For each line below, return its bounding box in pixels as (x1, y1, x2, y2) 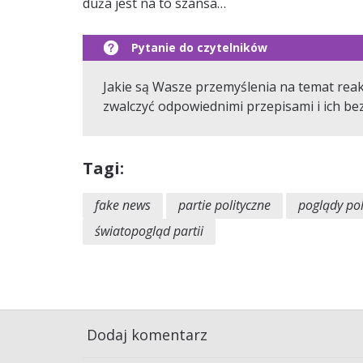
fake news (95, 196, 151, 214)
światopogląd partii (95, 222, 203, 240)
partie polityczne (178, 196, 271, 214)
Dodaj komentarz (87, 325, 207, 344)
